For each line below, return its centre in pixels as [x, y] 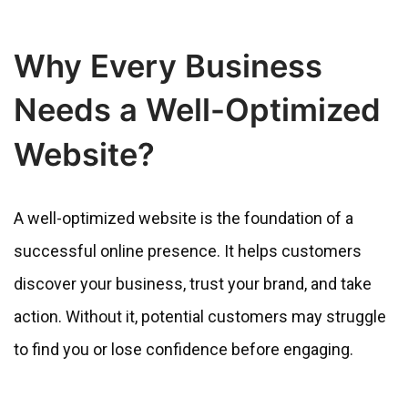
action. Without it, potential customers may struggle [200, 317]
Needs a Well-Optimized [197, 109]
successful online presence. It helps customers [188, 251]
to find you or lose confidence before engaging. [185, 350]
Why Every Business [168, 66]
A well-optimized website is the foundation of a [184, 219]
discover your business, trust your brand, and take [193, 284]
